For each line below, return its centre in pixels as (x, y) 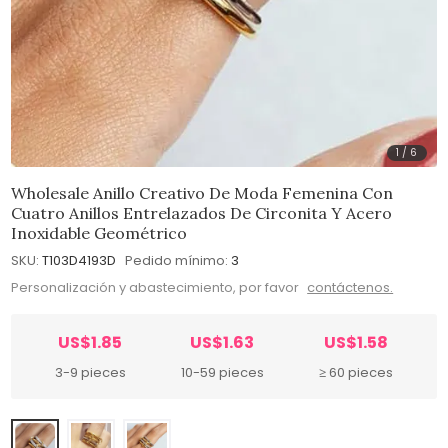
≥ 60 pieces (356, 373)
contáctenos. (350, 288)
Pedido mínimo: (177, 260)
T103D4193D (79, 260)
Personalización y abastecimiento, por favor (157, 288)
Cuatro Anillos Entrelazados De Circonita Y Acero (202, 212)
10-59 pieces (222, 373)
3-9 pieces (90, 373)
